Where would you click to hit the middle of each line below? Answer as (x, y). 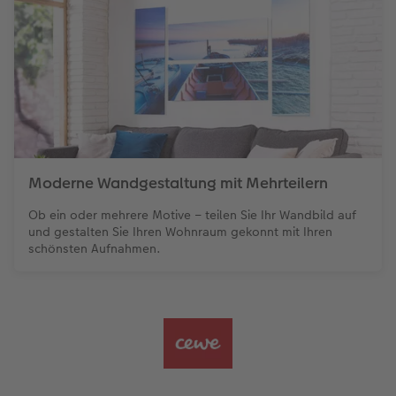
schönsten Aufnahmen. (95, 249)
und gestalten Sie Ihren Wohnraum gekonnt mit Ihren (180, 232)
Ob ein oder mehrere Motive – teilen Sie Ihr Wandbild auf (192, 215)
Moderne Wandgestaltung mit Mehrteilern (178, 183)
